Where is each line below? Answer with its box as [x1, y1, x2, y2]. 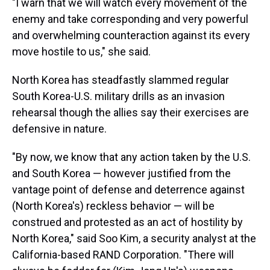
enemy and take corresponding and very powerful [12, 13, 248, 25]
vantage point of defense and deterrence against [12, 183, 245, 196]
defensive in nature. [12, 122, 107, 135]
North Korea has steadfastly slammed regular [12, 74, 229, 86]
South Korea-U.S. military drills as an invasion [12, 90, 225, 102]
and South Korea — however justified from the [12, 167, 231, 180]
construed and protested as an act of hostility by [12, 216, 243, 228]
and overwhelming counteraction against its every [12, 29, 250, 42]
